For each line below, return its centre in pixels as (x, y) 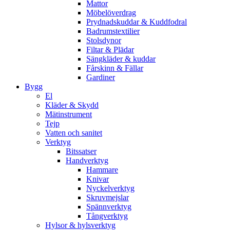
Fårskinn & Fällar (115, 68)
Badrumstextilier (113, 31)
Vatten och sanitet (74, 132)
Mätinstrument (69, 114)
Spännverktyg (109, 206)
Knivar (98, 179)
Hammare (102, 169)
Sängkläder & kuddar (121, 59)
